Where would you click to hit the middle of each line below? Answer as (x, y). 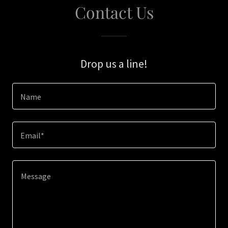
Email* (32, 136)
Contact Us (114, 12)
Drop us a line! (114, 64)
